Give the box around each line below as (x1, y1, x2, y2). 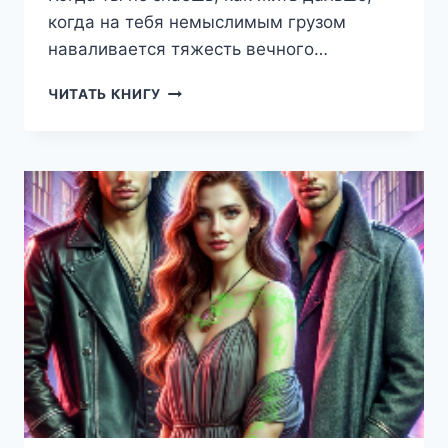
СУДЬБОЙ (161, 103, 235, 120)
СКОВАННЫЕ (161, 82, 257, 99)
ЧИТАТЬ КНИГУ (48, 86, 162, 103)
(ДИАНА (161, 124, 223, 141)
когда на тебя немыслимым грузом (48, 12, 346, 33)
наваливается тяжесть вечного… (48, 39, 328, 60)
